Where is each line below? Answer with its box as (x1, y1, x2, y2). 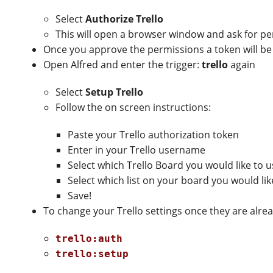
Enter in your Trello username (68, 143, 206, 157)
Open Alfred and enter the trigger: (43, 58, 202, 72)
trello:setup (55, 248, 129, 260)
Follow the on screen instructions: (55, 101, 211, 115)
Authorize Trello (85, 12, 164, 26)
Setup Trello (85, 85, 144, 99)
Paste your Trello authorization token (68, 128, 239, 142)
